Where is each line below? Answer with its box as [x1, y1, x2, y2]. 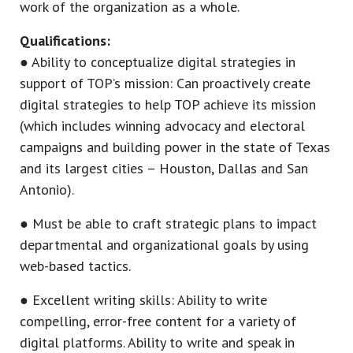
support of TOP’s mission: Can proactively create [20, 74, 310, 93]
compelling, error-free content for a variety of [20, 312, 296, 331]
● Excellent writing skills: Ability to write [20, 291, 267, 310]
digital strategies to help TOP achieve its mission [20, 95, 316, 114]
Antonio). [20, 180, 74, 199]
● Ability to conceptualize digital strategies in [20, 53, 295, 72]
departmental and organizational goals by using [20, 236, 309, 255]
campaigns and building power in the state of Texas [20, 138, 330, 157]
